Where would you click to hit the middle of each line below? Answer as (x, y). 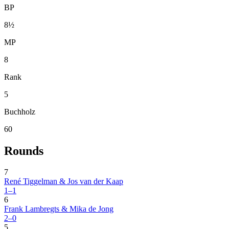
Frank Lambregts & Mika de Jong (59, 209)
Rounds (24, 151)
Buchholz (20, 111)
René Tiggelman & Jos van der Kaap (64, 181)
